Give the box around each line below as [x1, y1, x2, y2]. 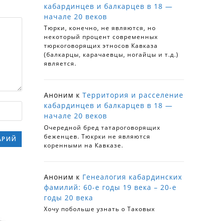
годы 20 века [44, 192, 93, 202]
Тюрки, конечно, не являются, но [44, 24, 156, 33]
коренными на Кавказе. [44, 141, 123, 149]
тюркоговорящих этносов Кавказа [44, 41, 158, 50]
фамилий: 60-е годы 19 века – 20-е [44, 182, 177, 192]
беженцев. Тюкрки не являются [44, 132, 150, 141]
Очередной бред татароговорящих [44, 123, 160, 132]
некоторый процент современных [44, 33, 158, 41]
